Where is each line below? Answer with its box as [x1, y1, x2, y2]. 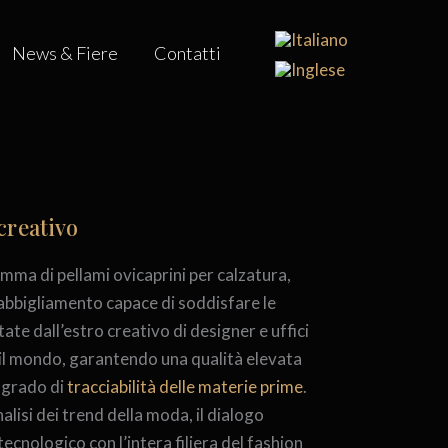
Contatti [153, 41, 221, 64]
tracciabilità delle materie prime [67, 376, 304, 398]
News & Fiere [11, 41, 118, 64]
